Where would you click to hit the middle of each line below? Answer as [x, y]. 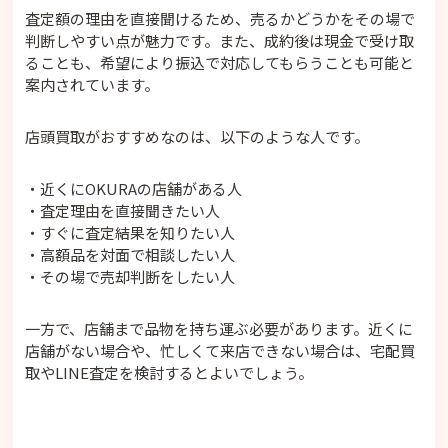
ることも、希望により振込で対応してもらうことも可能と [220, 62]
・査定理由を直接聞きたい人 [123, 210]
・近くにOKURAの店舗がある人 [134, 188]
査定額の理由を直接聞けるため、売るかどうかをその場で [220, 18]
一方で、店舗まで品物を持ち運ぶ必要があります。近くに [219, 328]
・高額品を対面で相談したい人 [130, 254]
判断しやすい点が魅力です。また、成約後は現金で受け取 [220, 40]
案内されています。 [92, 84]
